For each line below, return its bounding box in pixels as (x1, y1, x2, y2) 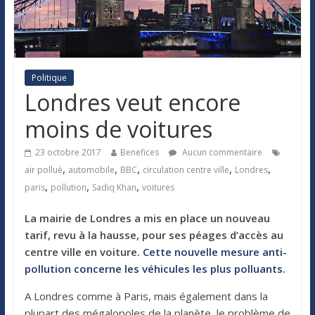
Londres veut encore (24, 86, 240, 117)
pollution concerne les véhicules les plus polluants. (24, 261, 285, 276)
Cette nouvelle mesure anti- (142, 244, 287, 259)
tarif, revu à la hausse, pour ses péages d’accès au (24, 227, 283, 242)
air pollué (24, 163, 63, 176)
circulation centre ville (142, 163, 229, 176)
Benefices (120, 146, 159, 158)
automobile (67, 163, 115, 176)
